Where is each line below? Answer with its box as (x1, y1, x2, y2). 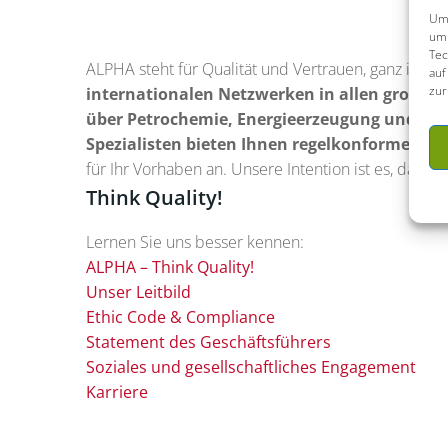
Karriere (86, 381, 148, 404)
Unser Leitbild (86, 281, 191, 304)
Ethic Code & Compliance (86, 306, 275, 329)
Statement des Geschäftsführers (86, 331, 331, 354)
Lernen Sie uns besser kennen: (86, 231, 304, 254)
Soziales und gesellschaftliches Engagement (86, 356, 416, 379)
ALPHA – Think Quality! (86, 256, 254, 279)
